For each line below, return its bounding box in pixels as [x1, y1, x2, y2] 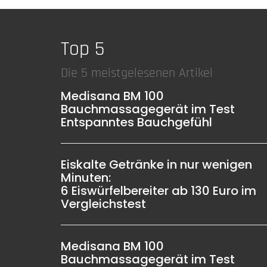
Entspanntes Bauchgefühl [61, 114, 212, 131]
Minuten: [61, 169, 111, 186]
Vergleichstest [61, 195, 146, 212]
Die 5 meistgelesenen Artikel [61, 64, 213, 82]
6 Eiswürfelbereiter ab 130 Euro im [61, 182, 256, 199]
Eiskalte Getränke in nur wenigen [61, 156, 252, 173]
